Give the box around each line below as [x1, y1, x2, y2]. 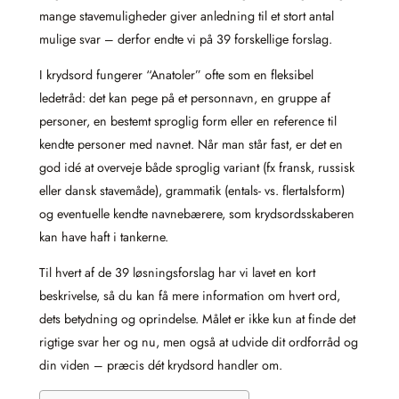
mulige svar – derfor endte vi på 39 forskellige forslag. [39, 29, 332, 48]
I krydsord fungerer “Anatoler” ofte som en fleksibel [39, 66, 313, 85]
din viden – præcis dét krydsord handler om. [39, 356, 282, 375]
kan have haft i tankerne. [39, 228, 168, 247]
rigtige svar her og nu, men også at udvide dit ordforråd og [39, 333, 358, 352]
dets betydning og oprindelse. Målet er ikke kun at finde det [39, 310, 355, 329]
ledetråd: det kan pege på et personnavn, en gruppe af [39, 89, 330, 108]
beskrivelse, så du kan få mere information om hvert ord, [39, 287, 340, 305]
